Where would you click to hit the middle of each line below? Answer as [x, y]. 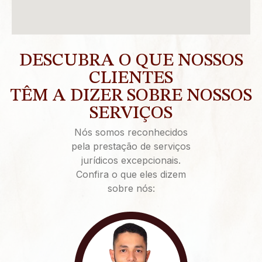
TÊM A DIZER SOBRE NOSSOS [131, 96]
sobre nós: [131, 189]
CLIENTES [131, 79]
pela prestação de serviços [131, 146]
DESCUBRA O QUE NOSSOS [131, 61]
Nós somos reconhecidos [131, 132]
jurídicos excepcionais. [131, 161]
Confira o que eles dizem [131, 175]
